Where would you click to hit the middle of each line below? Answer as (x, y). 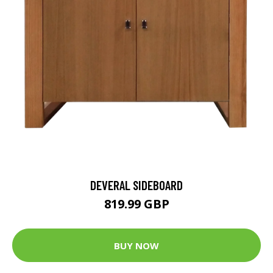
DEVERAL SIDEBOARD (136, 185)
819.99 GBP (136, 204)
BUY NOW (136, 245)
